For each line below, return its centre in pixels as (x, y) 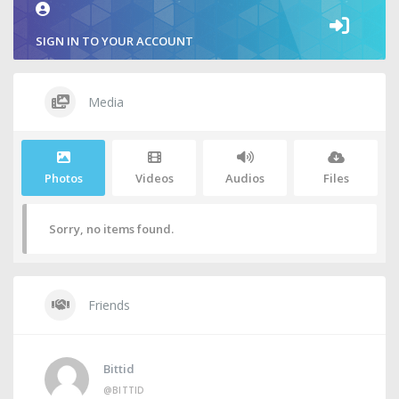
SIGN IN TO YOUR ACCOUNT (114, 41)
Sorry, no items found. (111, 229)
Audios (245, 178)
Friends (107, 305)
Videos (154, 178)
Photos (63, 178)
